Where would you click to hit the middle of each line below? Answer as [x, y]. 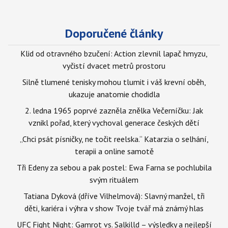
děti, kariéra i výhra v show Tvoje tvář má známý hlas [114, 208]
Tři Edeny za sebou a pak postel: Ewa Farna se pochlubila [114, 167]
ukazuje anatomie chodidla [114, 94]
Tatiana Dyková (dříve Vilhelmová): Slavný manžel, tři [114, 196]
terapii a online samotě [114, 151]
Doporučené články [114, 33]
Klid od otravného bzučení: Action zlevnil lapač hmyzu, [114, 53]
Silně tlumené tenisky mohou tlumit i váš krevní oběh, [114, 82]
